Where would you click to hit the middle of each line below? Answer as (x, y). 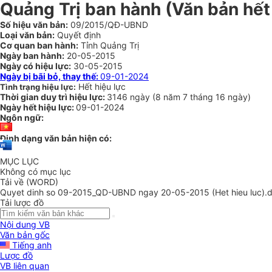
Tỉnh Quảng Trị (109, 45)
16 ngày (232, 97)
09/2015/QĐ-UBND (108, 25)
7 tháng (199, 97)
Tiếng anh (31, 245)
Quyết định (78, 35)
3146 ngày (130, 97)
